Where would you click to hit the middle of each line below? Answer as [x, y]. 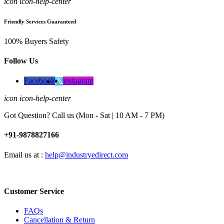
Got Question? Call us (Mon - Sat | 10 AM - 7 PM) [84, 115]
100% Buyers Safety [36, 41]
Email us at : [24, 154]
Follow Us [21, 60]
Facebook [39, 81]
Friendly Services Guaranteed [40, 21]
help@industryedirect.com [86, 154]
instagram [78, 81]
